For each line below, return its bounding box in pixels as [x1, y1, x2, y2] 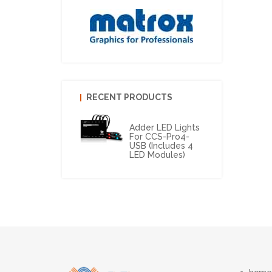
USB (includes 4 [129, 141, 193, 151]
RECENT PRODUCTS [86, 92, 172, 102]
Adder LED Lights [129, 123, 200, 132]
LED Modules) [129, 150, 185, 160]
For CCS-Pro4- [129, 132, 189, 141]
